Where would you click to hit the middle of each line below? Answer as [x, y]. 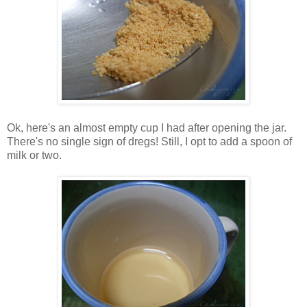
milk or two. [34, 156]
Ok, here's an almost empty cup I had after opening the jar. [147, 128]
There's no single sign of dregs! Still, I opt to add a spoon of [149, 142]
